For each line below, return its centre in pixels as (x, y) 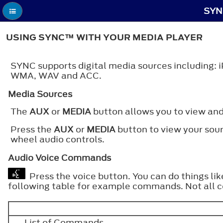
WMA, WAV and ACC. (56, 75)
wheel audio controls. (57, 139)
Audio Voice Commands (59, 158)
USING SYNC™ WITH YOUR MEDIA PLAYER (104, 38)
